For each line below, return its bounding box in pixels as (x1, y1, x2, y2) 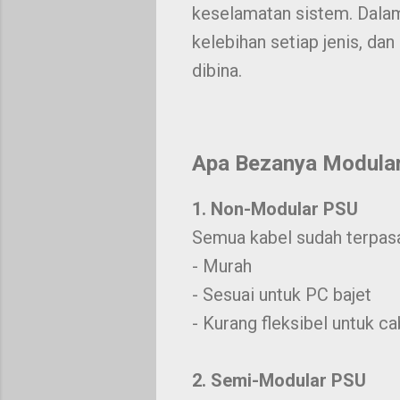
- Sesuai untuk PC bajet (191, 284, 371, 305)
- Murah (191, 255, 252, 277)
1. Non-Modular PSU (191, 198, 358, 220)
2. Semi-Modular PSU (191, 370, 366, 391)
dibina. (191, 60, 242, 81)
